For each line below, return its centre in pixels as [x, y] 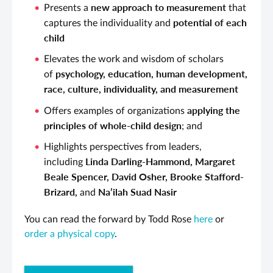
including [65, 162]
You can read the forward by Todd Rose [109, 219]
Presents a [67, 8]
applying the [214, 110]
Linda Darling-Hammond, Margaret [160, 161]
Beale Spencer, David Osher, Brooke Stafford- [144, 176]
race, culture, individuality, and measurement [141, 88]
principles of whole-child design [113, 125]
